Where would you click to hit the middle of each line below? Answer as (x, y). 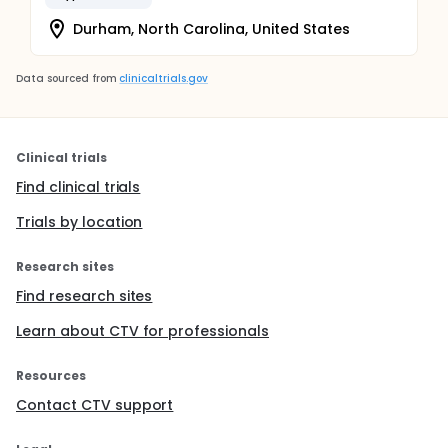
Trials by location (79, 222)
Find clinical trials (78, 187)
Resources (51, 375)
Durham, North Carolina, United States (211, 28)
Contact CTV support (95, 405)
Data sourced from (66, 78)
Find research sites (84, 296)
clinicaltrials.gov (163, 78)
